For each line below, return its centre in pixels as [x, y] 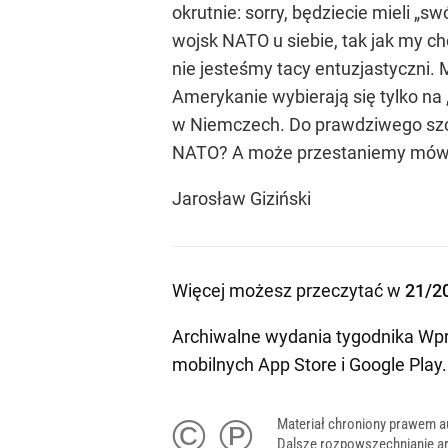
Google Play [395, 364]
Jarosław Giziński [241, 198]
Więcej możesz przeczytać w [288, 290]
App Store [297, 364]
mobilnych [215, 364]
